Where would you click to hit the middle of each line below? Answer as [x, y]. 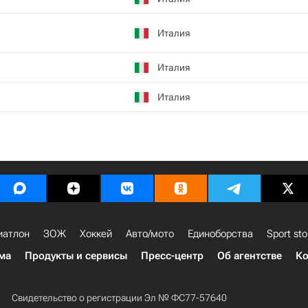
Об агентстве [250, 256]
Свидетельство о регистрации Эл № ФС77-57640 [119, 298]
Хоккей [96, 234]
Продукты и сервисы [76, 256]
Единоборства [220, 234]
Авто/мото [150, 234]
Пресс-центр [172, 256]
